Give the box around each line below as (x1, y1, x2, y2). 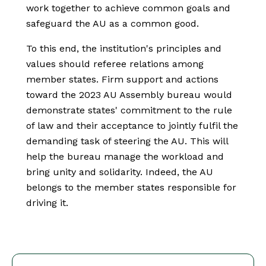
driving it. (26, 197, 71, 209)
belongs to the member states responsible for (26, 182, 236, 194)
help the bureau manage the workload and (26, 151, 224, 163)
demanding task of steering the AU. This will (26, 135, 228, 147)
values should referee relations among (26, 58, 204, 70)
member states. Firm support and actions (26, 74, 218, 85)
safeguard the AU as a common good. (26, 18, 199, 30)
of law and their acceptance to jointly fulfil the (26, 120, 238, 132)
